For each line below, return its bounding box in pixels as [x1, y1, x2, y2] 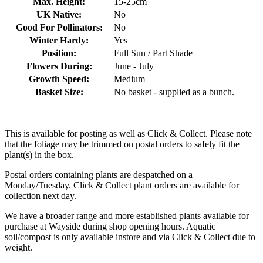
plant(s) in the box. [5, 150, 74, 160]
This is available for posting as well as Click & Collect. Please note [5, 129, 252, 139]
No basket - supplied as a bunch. [114, 87, 234, 97]
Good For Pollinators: [15, 22, 103, 33]
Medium [114, 74, 145, 85]
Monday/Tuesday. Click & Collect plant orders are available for [5, 180, 239, 191]
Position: [42, 48, 76, 59]
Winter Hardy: [29, 35, 89, 46]
